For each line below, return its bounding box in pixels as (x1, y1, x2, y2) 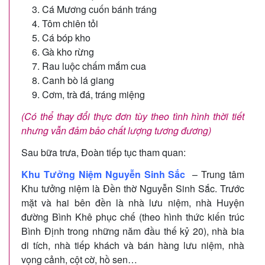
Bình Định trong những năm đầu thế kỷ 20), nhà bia (21, 224, 244, 238)
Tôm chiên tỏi (42, 16, 98, 30)
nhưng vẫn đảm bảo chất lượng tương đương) (21, 123, 211, 137)
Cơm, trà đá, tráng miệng (42, 87, 145, 101)
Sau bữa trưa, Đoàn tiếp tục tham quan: (21, 145, 186, 159)
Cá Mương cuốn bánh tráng (42, 2, 157, 16)
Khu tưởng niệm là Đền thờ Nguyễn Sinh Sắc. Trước (21, 181, 244, 195)
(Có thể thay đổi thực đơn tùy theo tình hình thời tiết (21, 109, 244, 123)
